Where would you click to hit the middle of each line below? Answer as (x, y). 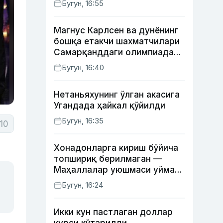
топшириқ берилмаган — (108, 159)
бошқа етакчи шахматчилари (117, 41)
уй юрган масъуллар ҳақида (115, 181)
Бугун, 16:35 (83, 121)
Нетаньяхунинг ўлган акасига (117, 95)
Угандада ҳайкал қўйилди (110, 106)
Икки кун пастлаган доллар (113, 212)
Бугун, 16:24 (83, 185)
